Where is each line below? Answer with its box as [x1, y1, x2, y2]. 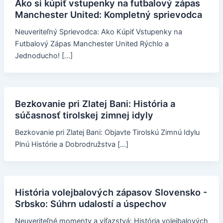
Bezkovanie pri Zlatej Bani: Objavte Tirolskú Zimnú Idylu [14, 127, 200, 137]
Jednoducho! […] [14, 51, 73, 60]
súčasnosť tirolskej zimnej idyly [14, 109, 153, 120]
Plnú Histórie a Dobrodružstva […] [14, 139, 128, 149]
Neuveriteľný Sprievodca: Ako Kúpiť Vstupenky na [14, 27, 182, 36]
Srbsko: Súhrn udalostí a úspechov [14, 198, 167, 209]
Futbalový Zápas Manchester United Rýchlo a [14, 39, 169, 48]
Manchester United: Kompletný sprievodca [14, 9, 202, 20]
